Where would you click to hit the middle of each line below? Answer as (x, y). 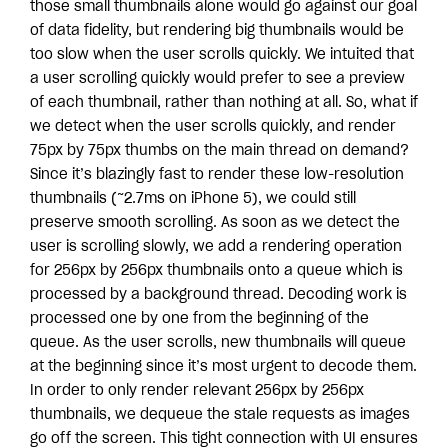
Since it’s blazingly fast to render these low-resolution (217, 174)
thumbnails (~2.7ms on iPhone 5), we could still (193, 198)
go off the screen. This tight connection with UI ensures (224, 438)
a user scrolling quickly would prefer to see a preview (217, 78)
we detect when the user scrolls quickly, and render (213, 126)
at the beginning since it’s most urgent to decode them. (223, 366)
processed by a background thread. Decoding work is (218, 294)
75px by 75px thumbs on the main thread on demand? (219, 150)
